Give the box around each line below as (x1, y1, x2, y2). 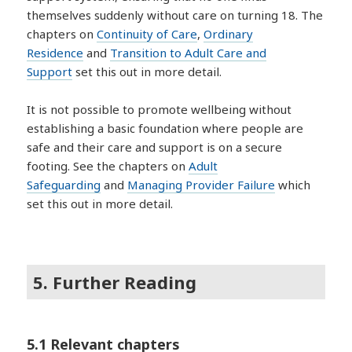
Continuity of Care (97, 26, 198, 42)
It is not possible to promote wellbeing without (27, 101, 292, 118)
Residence (27, 45, 84, 61)
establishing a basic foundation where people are (27, 120, 304, 137)
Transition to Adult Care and (110, 45, 267, 61)
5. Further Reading (33, 269, 197, 294)
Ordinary (203, 26, 254, 42)
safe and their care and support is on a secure (27, 139, 283, 156)
